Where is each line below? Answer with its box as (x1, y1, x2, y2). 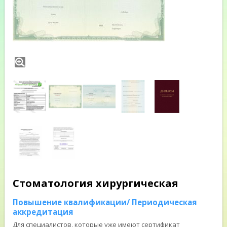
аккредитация (13, 206, 74, 217)
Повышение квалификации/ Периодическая (13, 197, 198, 207)
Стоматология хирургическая (13, 176, 179, 190)
